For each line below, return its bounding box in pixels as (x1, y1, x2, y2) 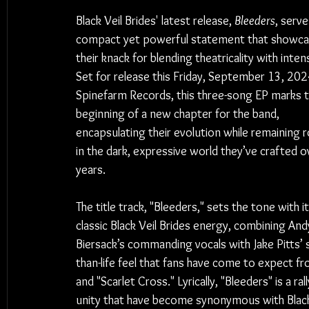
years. (76, 162, 106, 177)
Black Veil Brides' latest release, (76, 13, 235, 28)
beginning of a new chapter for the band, (76, 106, 282, 121)
